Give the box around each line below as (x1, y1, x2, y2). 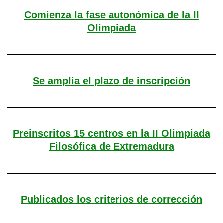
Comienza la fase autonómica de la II (24, 9, 199, 20)
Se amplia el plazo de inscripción (33, 75, 190, 86)
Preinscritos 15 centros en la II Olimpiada (13, 127, 210, 139)
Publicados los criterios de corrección (21, 193, 202, 205)
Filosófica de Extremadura (49, 140, 174, 152)
